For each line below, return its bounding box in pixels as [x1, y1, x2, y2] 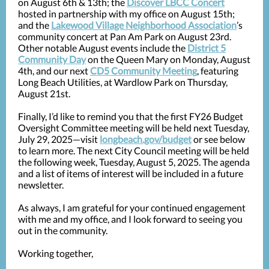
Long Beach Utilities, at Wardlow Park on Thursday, [18, 76, 228, 88]
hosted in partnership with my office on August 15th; [18, 8, 235, 19]
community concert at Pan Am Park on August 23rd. [18, 31, 231, 42]
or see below [192, 133, 245, 145]
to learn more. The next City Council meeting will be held [18, 145, 249, 156]
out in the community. [18, 225, 109, 236]
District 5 [187, 42, 226, 53]
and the [18, 19, 51, 31]
